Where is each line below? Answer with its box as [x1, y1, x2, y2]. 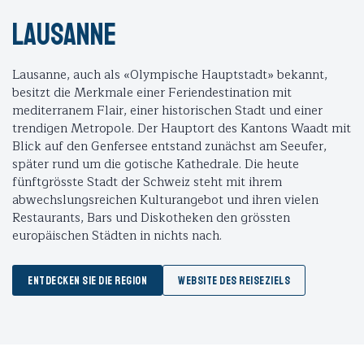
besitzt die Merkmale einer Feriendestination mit [12, 82, 292, 103]
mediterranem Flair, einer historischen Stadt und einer [12, 100, 323, 121]
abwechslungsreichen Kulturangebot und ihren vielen [12, 189, 318, 210]
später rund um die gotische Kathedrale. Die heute [12, 154, 299, 175]
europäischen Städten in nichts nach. [12, 225, 222, 246]
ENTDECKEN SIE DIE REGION [28, 273, 147, 288]
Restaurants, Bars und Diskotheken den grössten [12, 207, 290, 228]
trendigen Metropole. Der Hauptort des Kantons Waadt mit [12, 118, 351, 139]
